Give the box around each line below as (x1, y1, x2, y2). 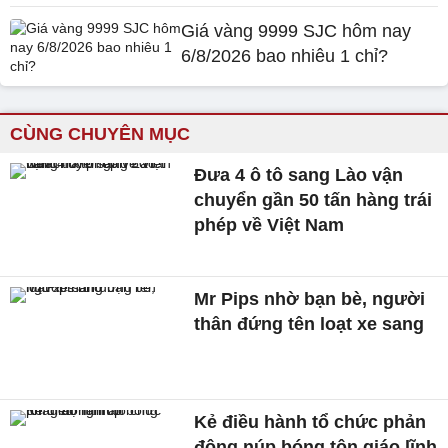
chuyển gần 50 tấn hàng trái (194, 190, 433, 210)
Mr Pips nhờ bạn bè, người (194, 288, 426, 309)
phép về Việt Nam (194, 215, 345, 235)
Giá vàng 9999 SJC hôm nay (181, 21, 412, 41)
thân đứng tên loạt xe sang (194, 313, 425, 334)
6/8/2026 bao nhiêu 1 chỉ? (181, 46, 389, 66)
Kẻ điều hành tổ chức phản (194, 412, 427, 433)
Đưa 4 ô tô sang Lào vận (194, 165, 404, 185)
